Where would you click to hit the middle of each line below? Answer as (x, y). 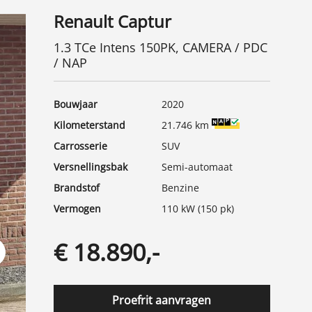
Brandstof (76, 188)
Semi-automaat (197, 167)
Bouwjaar (75, 104)
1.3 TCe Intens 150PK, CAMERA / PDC (160, 47)
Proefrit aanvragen (162, 300)
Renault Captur (112, 21)
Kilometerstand (89, 125)
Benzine (181, 188)
